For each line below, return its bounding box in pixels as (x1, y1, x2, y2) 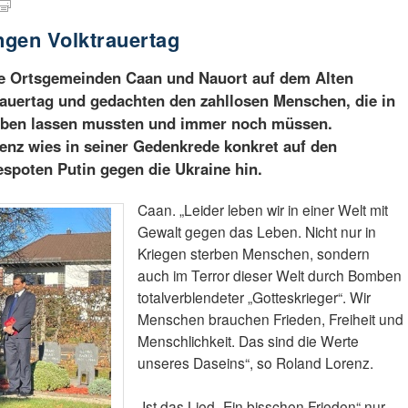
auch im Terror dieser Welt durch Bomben (137, 265, 402, 286)
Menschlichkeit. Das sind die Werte (137, 331, 359, 352)
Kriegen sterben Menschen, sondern (137, 243, 370, 264)
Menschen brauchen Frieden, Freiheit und (137, 309, 403, 330)
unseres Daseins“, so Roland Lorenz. (137, 352, 373, 373)
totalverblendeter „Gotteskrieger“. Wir (137, 287, 371, 308)
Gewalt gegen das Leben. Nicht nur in (137, 221, 376, 242)
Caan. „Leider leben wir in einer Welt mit (137, 199, 388, 220)
